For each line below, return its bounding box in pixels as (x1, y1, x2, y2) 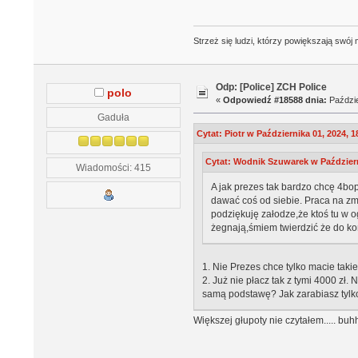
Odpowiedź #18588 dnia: (223, 95, 328, 105)
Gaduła (97, 112, 129, 123)
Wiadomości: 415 (75, 162, 151, 173)
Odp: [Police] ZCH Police (216, 82, 328, 93)
